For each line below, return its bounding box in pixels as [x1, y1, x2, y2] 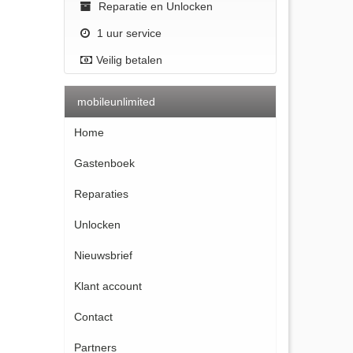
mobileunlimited [74, 95, 155, 108]
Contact [74, 310, 113, 323]
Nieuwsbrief [74, 248, 132, 262]
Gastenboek [74, 156, 135, 169]
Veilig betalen [96, 53, 162, 66]
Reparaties [74, 187, 128, 200]
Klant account [74, 279, 142, 292]
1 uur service [94, 26, 162, 39]
